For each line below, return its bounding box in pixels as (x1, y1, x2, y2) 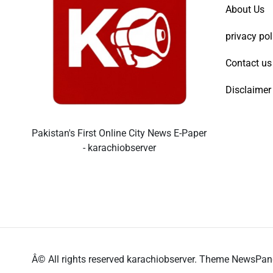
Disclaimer (225, 84, 271, 96)
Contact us (225, 57, 272, 69)
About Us (225, 4, 264, 16)
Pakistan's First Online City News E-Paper (32, 127, 207, 140)
